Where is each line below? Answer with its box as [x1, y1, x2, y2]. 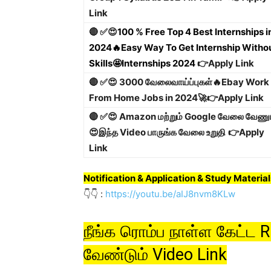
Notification [83, 172, 135, 184]
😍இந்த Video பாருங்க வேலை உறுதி [89, 126, 226, 138]
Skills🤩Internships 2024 [89, 57, 195, 69]
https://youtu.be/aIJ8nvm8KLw [105, 188, 235, 200]
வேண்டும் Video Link [83, 245, 227, 264]
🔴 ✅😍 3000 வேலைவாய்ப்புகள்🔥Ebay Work [89, 76, 269, 88]
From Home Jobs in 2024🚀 [89, 92, 207, 103]
